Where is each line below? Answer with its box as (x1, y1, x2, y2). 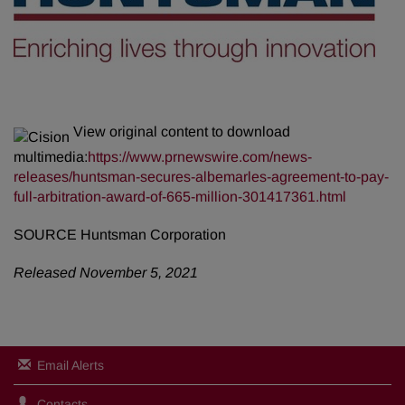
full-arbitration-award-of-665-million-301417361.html (14, 189, 346, 204)
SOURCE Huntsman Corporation (14, 227, 226, 242)
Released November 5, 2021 (14, 265, 198, 280)
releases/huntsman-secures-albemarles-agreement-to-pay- (14, 169, 389, 184)
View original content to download (70, 124, 290, 140)
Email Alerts (37, 358, 104, 372)
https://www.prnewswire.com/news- (88, 149, 312, 165)
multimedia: (14, 149, 88, 165)
